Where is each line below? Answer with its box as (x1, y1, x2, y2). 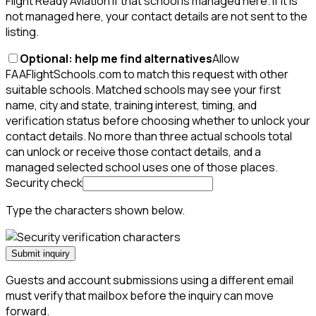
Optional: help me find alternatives (20, 51, 212, 67)
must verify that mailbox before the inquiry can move (6, 288, 274, 304)
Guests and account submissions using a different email (6, 272, 293, 288)
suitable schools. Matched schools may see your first (6, 82, 281, 98)
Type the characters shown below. (6, 202, 185, 219)
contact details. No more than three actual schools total (6, 128, 292, 145)
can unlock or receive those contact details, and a (6, 144, 261, 160)
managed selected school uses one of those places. (6, 159, 278, 176)
